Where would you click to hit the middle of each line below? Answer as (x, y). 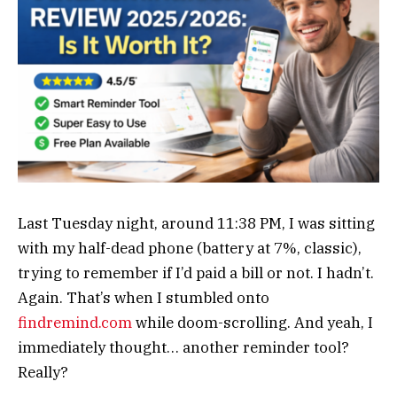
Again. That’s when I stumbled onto (144, 298)
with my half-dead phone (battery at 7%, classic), (190, 249)
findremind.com (75, 323)
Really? (43, 373)
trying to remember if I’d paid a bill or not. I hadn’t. (196, 273)
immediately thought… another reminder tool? (183, 348)
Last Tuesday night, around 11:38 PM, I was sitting (196, 224)
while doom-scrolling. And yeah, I (253, 323)
